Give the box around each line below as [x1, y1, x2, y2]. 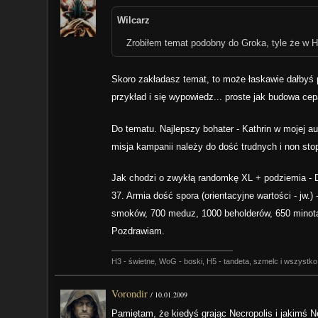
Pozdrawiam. [111, 225, 165, 236]
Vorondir [111, 287, 148, 301]
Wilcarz [116, 15, 150, 26]
